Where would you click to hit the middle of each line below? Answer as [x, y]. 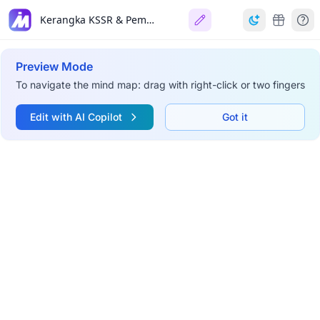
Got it [235, 117]
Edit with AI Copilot [76, 117]
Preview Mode [54, 66]
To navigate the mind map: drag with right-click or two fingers [160, 85]
